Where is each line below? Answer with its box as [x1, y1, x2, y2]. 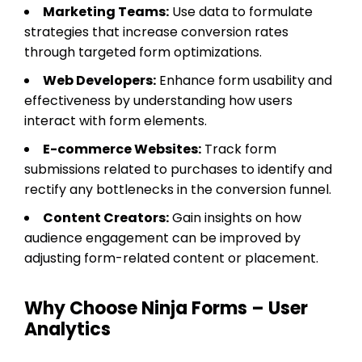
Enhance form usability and [156, 70, 332, 90]
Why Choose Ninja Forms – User [24, 295, 308, 321]
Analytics [24, 316, 111, 342]
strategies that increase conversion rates [24, 22, 288, 41]
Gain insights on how [169, 208, 301, 227]
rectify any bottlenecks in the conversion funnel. [24, 179, 331, 199]
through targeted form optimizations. [24, 42, 262, 61]
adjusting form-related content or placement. [24, 248, 318, 267]
